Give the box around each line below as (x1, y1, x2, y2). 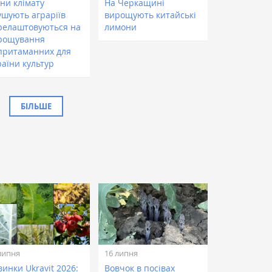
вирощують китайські (104, 8, 197, 21)
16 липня (104, 247, 138, 259)
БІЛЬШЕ (20, 100, 52, 112)
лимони (104, 21, 137, 33)
